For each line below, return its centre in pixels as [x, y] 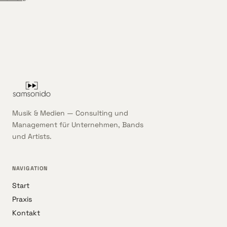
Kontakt [26, 213]
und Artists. [32, 136]
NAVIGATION [30, 168]
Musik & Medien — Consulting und [70, 113]
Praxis [22, 199]
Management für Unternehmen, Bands [78, 125]
